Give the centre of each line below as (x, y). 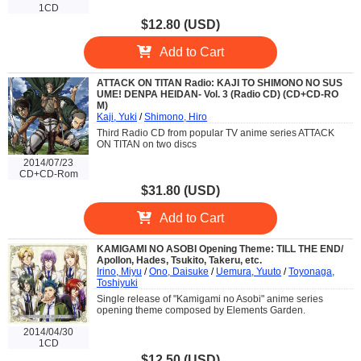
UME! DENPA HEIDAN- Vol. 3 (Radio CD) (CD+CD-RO (218, 94)
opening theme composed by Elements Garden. (201, 310)
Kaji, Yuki (117, 116)
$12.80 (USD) (180, 24)
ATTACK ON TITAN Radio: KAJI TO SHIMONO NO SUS (220, 83)
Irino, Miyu (119, 271)
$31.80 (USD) (180, 190)
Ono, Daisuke (179, 271)
